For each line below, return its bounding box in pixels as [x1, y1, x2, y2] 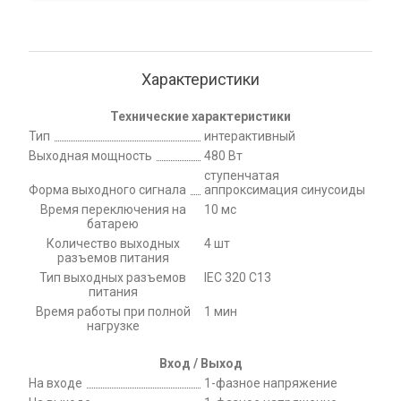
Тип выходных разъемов [39, 269, 186, 285]
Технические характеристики [110, 108, 291, 124]
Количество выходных [46, 235, 180, 251]
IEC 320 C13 [204, 269, 271, 285]
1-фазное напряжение [204, 375, 337, 390]
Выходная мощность [29, 148, 152, 163]
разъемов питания [56, 250, 169, 265]
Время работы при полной [35, 303, 191, 319]
